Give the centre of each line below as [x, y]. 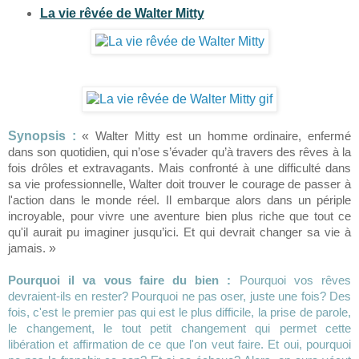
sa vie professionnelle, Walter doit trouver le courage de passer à [179, 184]
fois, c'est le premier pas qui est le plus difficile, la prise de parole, [179, 312]
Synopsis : [42, 135]
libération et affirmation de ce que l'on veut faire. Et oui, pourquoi [179, 344]
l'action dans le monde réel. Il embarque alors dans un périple [179, 200]
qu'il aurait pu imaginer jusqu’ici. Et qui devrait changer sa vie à [179, 232]
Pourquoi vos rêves [295, 280]
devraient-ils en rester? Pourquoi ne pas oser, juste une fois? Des [179, 296]
